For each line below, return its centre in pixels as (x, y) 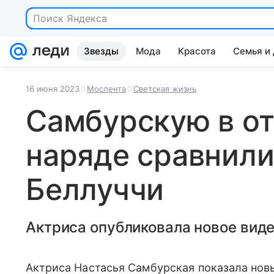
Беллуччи (95, 189)
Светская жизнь (165, 89)
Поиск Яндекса (70, 18)
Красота (197, 51)
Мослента (106, 89)
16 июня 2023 (53, 89)
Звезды (101, 51)
